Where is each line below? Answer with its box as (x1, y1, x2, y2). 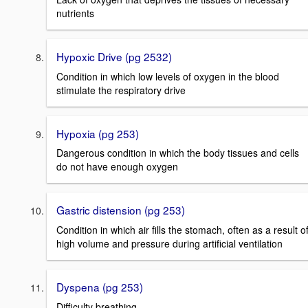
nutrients (56, 5, 94, 20)
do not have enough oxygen (56, 159, 178, 174)
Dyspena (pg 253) (56, 278, 143, 294)
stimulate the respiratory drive (56, 82, 186, 97)
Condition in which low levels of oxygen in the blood (56, 69, 279, 83)
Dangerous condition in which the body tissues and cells (56, 146, 299, 160)
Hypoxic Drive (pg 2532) (56, 48, 172, 64)
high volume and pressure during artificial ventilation (56, 236, 283, 250)
